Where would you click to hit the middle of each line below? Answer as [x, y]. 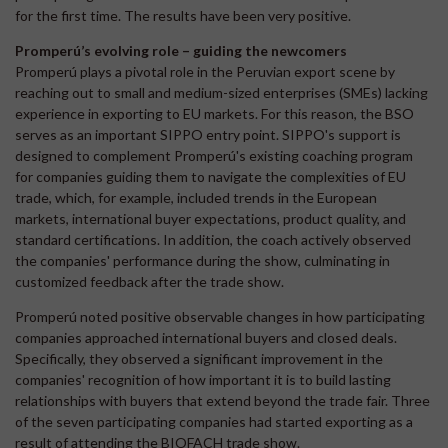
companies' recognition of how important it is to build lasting [203, 379]
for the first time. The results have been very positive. [183, 15]
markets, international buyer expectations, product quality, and [210, 218]
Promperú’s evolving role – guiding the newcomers [181, 50]
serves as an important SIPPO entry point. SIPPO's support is [208, 134]
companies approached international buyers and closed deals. [206, 337]
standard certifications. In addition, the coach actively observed [213, 239]
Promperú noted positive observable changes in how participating [220, 316]
